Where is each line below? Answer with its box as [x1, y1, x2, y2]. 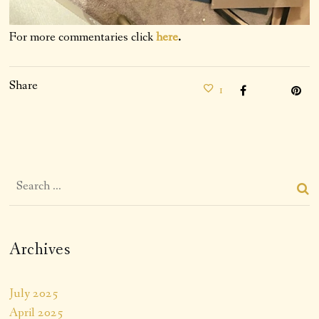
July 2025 [9, 284, 59, 302]
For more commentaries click [9, 28, 157, 46]
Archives [9, 238, 71, 261]
